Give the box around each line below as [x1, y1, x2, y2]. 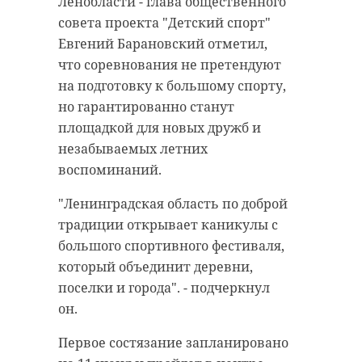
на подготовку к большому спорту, [58, 77, 286, 95]
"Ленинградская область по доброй [58, 195, 288, 213]
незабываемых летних [58, 140, 208, 158]
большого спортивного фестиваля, [58, 237, 284, 255]
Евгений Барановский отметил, [58, 35, 267, 53]
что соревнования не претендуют [58, 56, 281, 74]
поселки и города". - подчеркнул [58, 279, 270, 297]
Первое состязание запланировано [58, 334, 288, 352]
